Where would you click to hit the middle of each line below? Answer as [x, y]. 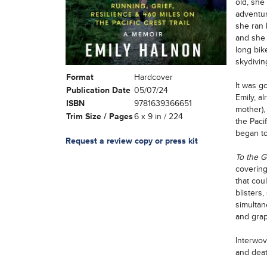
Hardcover [153, 77]
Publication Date [98, 91]
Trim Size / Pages [99, 117]
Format [80, 77]
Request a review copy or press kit [131, 141]
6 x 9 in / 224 [158, 117]
